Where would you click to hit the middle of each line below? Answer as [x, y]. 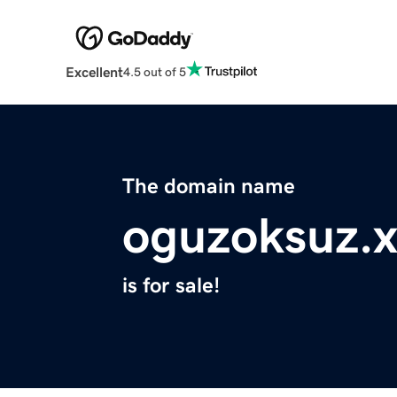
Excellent [94, 72]
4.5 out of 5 [154, 71]
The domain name [209, 187]
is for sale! [171, 286]
